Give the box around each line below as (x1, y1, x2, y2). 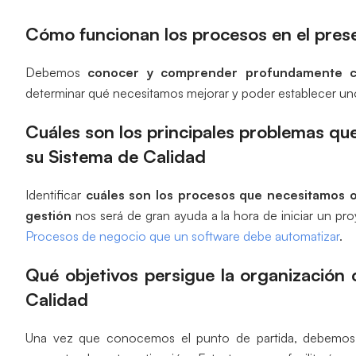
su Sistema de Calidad (25, 145, 206, 167)
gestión (25, 207, 72, 223)
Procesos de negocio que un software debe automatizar (25, 227, 339, 244)
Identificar (25, 186, 86, 203)
